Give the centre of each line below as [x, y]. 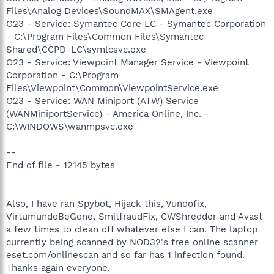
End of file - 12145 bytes [61, 165]
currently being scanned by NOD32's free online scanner [132, 242]
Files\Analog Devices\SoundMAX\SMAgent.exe [109, 11]
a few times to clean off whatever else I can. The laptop [132, 229]
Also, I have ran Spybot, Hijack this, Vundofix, [106, 203]
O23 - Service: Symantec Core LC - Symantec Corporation [136, 24]
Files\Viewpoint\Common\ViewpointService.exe [112, 88]
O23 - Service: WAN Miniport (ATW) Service [102, 101]
